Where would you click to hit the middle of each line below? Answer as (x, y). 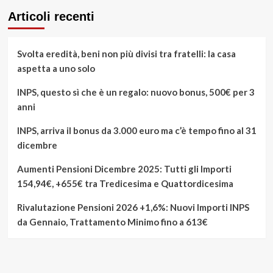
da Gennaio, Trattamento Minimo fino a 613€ (112, 222)
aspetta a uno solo (56, 69)
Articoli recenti (51, 17)
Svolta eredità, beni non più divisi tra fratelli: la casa (126, 54)
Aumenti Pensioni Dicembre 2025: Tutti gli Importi (124, 169)
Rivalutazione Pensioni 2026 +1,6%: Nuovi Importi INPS (133, 207)
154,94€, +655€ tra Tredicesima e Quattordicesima (125, 184)
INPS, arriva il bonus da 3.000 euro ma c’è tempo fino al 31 (136, 131)
